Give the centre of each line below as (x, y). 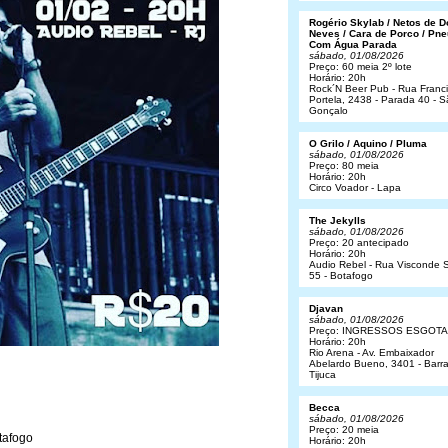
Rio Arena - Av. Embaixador (371, 352)
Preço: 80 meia (344, 165)
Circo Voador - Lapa (355, 187)
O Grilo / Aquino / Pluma (368, 143)
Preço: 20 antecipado (359, 242)
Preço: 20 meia (344, 429)
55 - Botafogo (341, 275)
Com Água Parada (353, 44)
